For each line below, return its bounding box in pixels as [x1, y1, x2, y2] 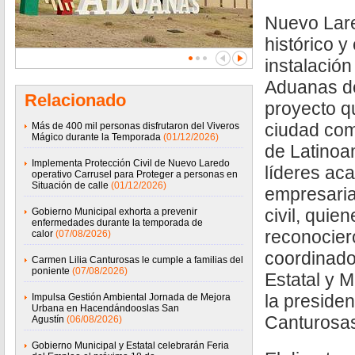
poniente [32, 265, 70, 277]
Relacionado [25, 90, 126, 110]
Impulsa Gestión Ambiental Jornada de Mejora [32, 292, 231, 303]
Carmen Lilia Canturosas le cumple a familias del [32, 254, 243, 265]
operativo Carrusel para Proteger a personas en [32, 169, 238, 180]
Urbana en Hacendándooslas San [32, 303, 179, 314]
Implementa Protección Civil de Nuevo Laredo [32, 158, 230, 169]
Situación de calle [32, 180, 109, 191]
